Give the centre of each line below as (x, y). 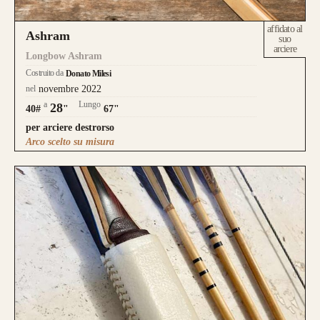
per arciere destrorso (70, 128)
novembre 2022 (70, 89)
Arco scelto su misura (70, 142)
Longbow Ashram (64, 56)
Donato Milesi (89, 74)
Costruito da (44, 73)
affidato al (285, 29)
